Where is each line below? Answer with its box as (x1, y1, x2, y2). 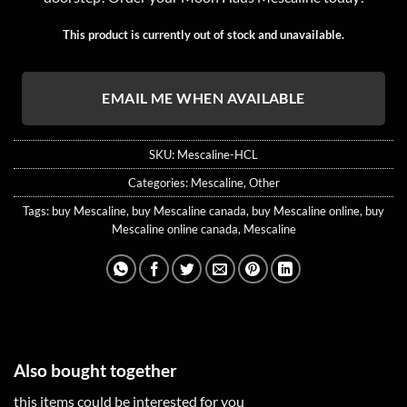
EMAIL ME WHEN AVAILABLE (102, 90, 305, 107)
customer (166, 2, 219, 17)
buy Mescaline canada (132, 203, 246, 218)
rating (166, 16, 200, 32)
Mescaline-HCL (177, 146, 258, 162)
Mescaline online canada (111, 221, 238, 236)
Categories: (127, 174, 191, 190)
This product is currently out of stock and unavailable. (63, 26, 344, 42)
